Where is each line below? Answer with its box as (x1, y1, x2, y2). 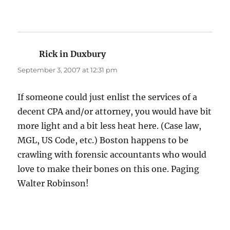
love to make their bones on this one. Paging (17, 164, 200, 175)
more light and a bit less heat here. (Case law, (17, 121, 202, 131)
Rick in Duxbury (39, 49, 106, 60)
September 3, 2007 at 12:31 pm (17, 66, 118, 74)
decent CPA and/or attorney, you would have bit (17, 106, 212, 117)
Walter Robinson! (17, 178, 89, 189)
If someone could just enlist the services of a (17, 92, 198, 103)
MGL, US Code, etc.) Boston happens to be (17, 135, 189, 146)
